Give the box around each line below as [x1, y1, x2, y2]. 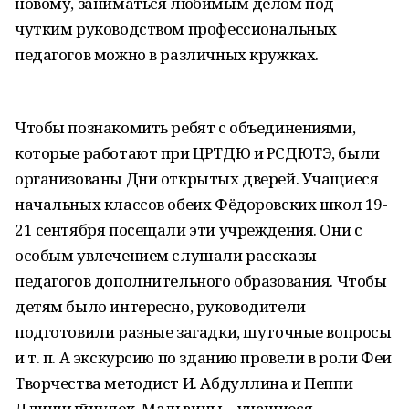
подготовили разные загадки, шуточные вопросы [15, 321, 392, 342]
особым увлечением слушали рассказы [15, 245, 317, 266]
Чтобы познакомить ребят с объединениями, [15, 117, 356, 138]
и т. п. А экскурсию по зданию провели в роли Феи [15, 347, 392, 368]
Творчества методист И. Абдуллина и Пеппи [15, 372, 353, 393]
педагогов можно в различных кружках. [15, 44, 319, 65]
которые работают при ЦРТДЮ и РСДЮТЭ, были [15, 142, 380, 163]
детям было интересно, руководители [15, 296, 306, 317]
